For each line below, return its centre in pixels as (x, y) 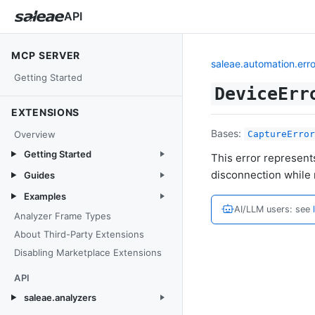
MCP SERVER (46, 55)
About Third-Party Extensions (79, 234)
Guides (39, 175)
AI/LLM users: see (274, 209)
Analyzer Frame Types (63, 216)
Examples (45, 196)
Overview (35, 134)
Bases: (227, 133)
